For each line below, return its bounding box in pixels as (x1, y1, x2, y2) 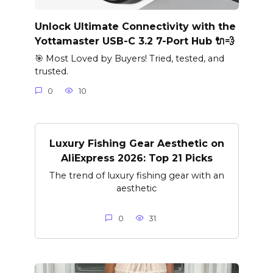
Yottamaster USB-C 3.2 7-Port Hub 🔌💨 (34, 35, 235, 47)
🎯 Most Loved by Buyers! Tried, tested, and (34, 53, 224, 65)
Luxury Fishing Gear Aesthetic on (49, 137, 224, 149)
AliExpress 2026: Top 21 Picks (60, 152, 213, 164)
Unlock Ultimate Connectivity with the (34, 20, 236, 32)
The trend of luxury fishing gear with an (49, 169, 224, 181)
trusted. (34, 66, 68, 77)
